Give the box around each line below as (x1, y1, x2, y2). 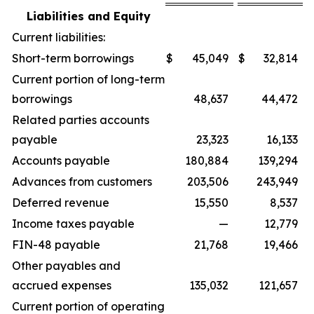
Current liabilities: (12, 30, 105, 44)
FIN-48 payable (12, 238, 100, 252)
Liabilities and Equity (26, 9, 151, 23)
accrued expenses (12, 278, 111, 292)
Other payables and (12, 259, 121, 273)
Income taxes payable (12, 217, 135, 231)
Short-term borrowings (12, 51, 134, 65)
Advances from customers (12, 175, 152, 189)
